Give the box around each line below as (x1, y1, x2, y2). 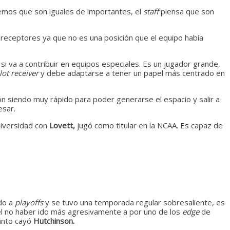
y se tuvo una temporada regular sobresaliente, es (45, 197, 225, 207)
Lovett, (49, 120, 75, 130)
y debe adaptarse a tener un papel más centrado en (41, 67, 225, 78)
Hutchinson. (33, 215, 74, 226)
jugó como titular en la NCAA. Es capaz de (75, 120, 223, 130)
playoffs (15, 197, 45, 207)
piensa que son (161, 6, 214, 16)
